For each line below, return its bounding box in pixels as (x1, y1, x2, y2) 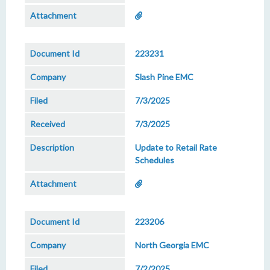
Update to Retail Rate (135, 142, 217, 152)
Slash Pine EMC (135, 72, 193, 82)
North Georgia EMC (135, 240, 209, 250)
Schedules (135, 155, 174, 165)
